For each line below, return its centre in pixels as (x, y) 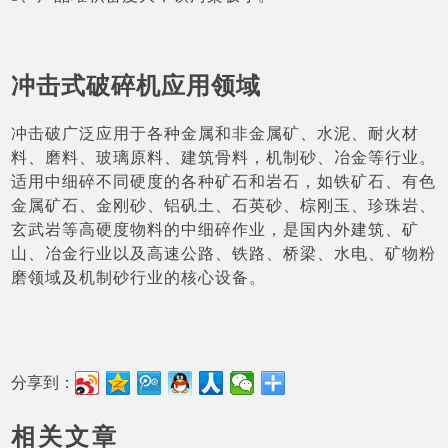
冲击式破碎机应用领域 (136, 85)
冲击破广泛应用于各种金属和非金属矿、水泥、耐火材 (215, 133)
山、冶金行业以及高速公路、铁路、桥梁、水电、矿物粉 (224, 253)
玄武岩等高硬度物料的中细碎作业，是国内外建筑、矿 (215, 229)
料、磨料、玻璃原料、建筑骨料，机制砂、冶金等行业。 (224, 157)
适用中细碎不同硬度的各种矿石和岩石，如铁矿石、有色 (224, 181)
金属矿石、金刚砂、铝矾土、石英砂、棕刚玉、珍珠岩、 (224, 205)
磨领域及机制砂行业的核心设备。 (139, 277)
